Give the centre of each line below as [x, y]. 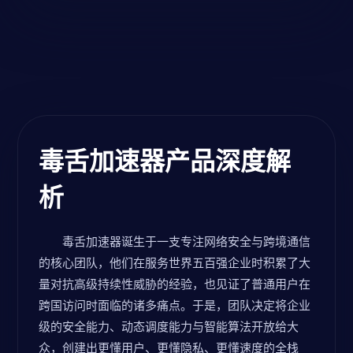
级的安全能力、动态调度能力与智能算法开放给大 [169, 326]
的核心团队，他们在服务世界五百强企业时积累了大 [175, 262]
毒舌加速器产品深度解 [165, 160]
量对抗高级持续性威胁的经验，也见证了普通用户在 [175, 284]
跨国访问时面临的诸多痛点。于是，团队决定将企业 [175, 305]
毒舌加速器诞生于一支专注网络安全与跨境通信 [186, 241]
